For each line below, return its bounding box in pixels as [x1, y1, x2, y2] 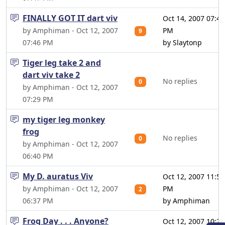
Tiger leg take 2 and [23, 57, 101, 68]
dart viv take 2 [23, 69, 80, 80]
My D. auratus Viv [23, 171, 93, 182]
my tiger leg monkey [23, 114, 105, 125]
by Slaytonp [163, 38, 202, 47]
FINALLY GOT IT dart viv [23, 13, 118, 24]
